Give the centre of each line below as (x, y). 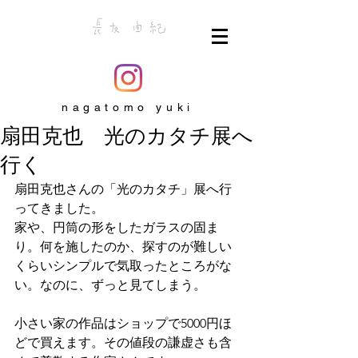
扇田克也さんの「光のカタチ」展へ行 (123, 189)
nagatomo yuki (128, 107)
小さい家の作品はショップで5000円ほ (123, 323)
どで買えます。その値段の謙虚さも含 (123, 342)
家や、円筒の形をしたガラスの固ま (117, 227)
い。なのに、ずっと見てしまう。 (110, 285)
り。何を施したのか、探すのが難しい (123, 247)
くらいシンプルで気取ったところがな (123, 266)
